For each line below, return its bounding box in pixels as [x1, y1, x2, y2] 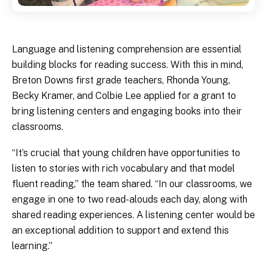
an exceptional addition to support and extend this [12, 225, 229, 236]
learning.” [12, 240, 52, 252]
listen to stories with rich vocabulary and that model [12, 163, 235, 174]
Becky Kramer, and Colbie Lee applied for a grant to [12, 90, 236, 101]
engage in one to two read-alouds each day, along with [12, 194, 247, 205]
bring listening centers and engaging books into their [12, 105, 242, 117]
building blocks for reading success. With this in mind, [12, 59, 243, 70]
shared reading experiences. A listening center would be [12, 209, 255, 221]
